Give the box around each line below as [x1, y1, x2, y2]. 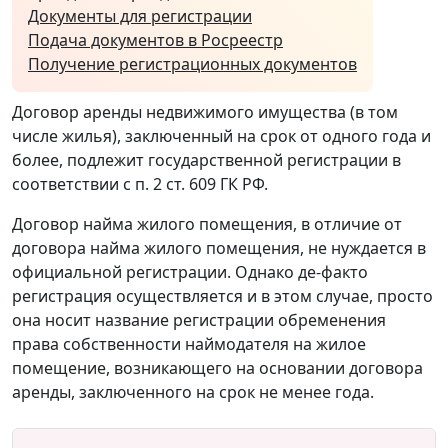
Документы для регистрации [28, 4, 252, 27]
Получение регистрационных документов [28, 52, 357, 75]
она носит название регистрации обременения [12, 308, 386, 331]
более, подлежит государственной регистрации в [12, 148, 401, 171]
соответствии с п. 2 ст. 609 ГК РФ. [12, 172, 268, 195]
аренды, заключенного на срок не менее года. [12, 380, 374, 403]
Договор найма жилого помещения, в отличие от [12, 212, 402, 235]
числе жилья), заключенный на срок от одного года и [12, 124, 431, 147]
